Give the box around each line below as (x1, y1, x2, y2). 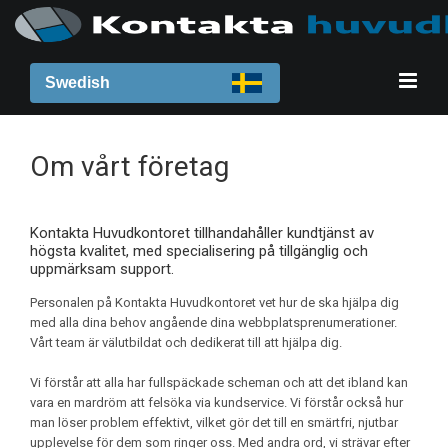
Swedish (45, 74, 110, 91)
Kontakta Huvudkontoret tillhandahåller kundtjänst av (30, 224, 374, 242)
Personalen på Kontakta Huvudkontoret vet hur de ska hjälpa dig (30, 295, 399, 310)
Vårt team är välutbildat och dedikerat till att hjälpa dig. (30, 335, 342, 350)
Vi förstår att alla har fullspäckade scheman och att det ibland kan (30, 375, 408, 390)
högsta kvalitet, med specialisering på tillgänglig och (30, 242, 368, 260)
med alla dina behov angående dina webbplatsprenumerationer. (30, 315, 397, 330)
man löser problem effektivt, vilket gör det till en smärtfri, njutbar (30, 415, 398, 430)
